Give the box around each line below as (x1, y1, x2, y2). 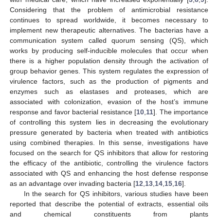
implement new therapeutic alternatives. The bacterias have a (10, 26, 208, 34)
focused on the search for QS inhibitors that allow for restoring (10, 148, 208, 157)
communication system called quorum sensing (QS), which (10, 36, 208, 44)
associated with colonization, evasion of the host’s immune (10, 97, 208, 106)
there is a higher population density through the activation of (10, 56, 208, 65)
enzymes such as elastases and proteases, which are (10, 87, 208, 95)
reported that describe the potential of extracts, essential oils (10, 200, 208, 208)
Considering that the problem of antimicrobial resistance (10, 5, 208, 14)
